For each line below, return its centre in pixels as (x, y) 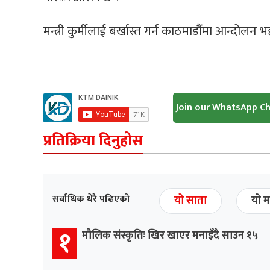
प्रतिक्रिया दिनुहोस (93, 140)
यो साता (190, 200)
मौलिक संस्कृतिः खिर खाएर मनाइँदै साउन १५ (170, 235)
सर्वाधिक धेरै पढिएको (91, 199)
